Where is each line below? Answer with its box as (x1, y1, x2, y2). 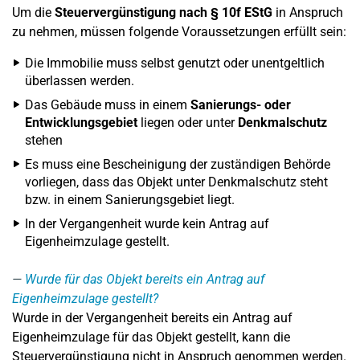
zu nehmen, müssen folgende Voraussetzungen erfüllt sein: (12, 24, 346, 39)
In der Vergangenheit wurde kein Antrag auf (25, 216, 269, 231)
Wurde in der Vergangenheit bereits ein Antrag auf (12, 310, 292, 325)
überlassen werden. (25, 73, 134, 88)
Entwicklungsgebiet (25, 115, 137, 130)
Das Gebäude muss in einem (25, 97, 187, 112)
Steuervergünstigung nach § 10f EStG (55, 5, 272, 20)
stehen (25, 133, 63, 148)
